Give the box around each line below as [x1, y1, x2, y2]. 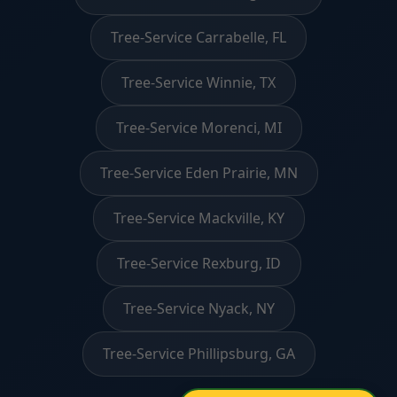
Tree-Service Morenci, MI [115, 117, 282, 137]
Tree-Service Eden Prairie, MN [99, 162, 298, 183]
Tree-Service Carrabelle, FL [111, 27, 286, 47]
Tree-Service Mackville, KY [113, 207, 284, 228]
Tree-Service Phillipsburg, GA [102, 343, 295, 363]
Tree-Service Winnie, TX [121, 72, 276, 92]
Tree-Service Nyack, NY [122, 298, 275, 318]
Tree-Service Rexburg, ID [116, 253, 281, 273]
